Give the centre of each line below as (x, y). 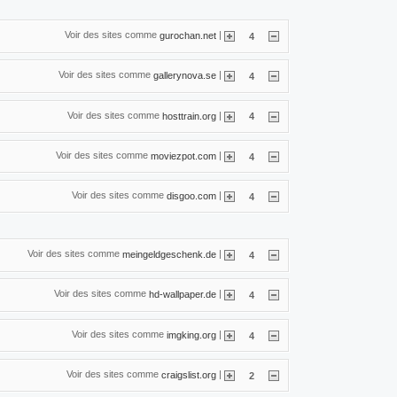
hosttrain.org (189, 116)
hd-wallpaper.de (183, 295)
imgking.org (191, 335)
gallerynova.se (185, 75)
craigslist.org (189, 374)
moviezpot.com (183, 156)
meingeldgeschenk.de (169, 254)
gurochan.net (188, 35)
